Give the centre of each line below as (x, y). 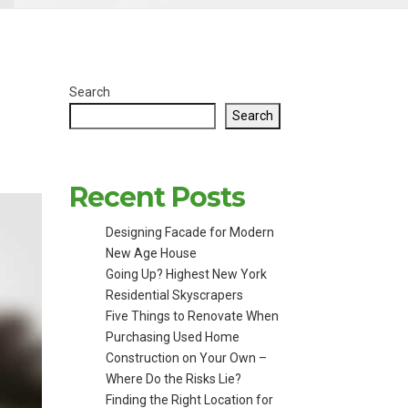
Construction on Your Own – (186, 358)
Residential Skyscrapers (174, 295)
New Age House (151, 253)
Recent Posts (157, 197)
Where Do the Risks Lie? (173, 379)
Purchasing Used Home (173, 337)
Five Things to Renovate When (192, 316)
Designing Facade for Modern (190, 232)
